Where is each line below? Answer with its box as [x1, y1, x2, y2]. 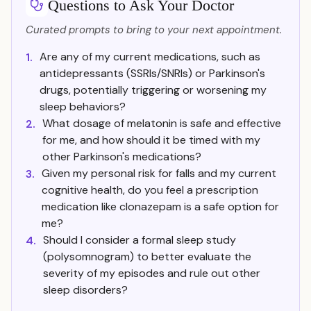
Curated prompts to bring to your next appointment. [26, 23, 282, 37]
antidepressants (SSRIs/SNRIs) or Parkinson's [40, 66, 265, 81]
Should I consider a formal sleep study [43, 233, 236, 247]
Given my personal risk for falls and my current [42, 166, 276, 180]
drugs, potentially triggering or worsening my [40, 83, 267, 97]
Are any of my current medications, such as [40, 49, 260, 64]
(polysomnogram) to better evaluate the [43, 249, 251, 264]
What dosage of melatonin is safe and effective [42, 116, 281, 131]
